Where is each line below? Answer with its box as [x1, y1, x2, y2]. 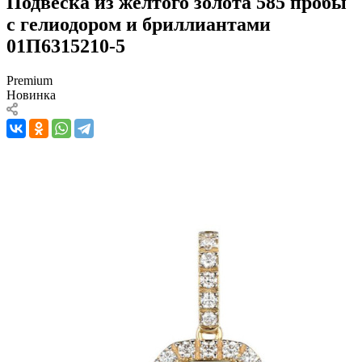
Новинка [6, 87, 56, 102]
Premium [6, 73, 53, 87]
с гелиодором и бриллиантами [6, 13, 271, 35]
